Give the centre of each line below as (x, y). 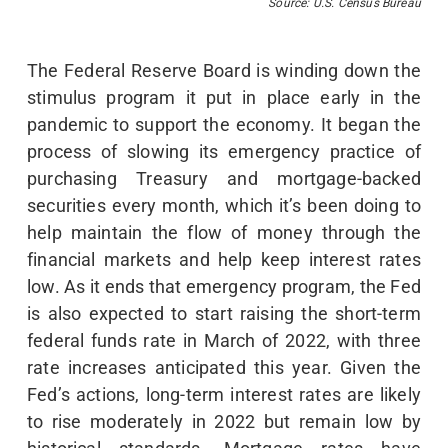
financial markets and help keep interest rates (224, 260)
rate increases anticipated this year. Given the (224, 368)
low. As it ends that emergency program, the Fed (224, 287)
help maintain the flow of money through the (224, 233)
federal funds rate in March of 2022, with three (224, 341)
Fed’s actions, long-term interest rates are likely (224, 395)
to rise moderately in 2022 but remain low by (224, 422)
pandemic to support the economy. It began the (224, 125)
